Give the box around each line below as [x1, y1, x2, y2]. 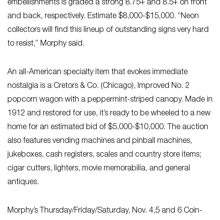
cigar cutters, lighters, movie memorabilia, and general [7, 165, 190, 173]
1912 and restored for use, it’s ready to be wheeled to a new [7, 110, 211, 118]
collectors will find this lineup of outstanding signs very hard [7, 26, 209, 34]
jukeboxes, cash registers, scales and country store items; [7, 151, 201, 159]
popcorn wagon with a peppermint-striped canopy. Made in [7, 96, 213, 104]
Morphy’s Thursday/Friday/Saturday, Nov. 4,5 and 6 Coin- [7, 207, 202, 215]
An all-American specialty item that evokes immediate [7, 68, 188, 77]
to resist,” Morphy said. [7, 40, 86, 48]
